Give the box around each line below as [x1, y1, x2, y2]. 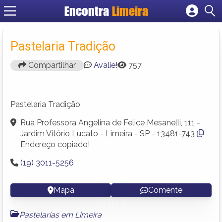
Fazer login [101, 34, 142, 43]
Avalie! [94, 60, 117, 70]
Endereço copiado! [20, 139, 90, 149]
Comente [148, 185, 182, 195]
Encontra [64, 3, 112, 19]
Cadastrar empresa [101, 23, 171, 32]
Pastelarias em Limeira [19, 210, 102, 220]
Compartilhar [26, 60, 76, 70]
